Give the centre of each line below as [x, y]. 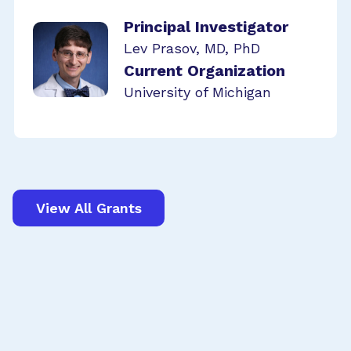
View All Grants [89, 208]
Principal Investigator [206, 27]
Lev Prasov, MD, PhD [192, 48]
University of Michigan [197, 92]
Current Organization [204, 71]
